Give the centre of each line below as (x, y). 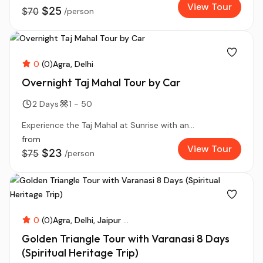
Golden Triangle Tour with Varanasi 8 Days (126, 239)
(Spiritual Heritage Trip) (80, 253)
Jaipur (109, 220)
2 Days (45, 104)
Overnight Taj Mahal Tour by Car (101, 82)
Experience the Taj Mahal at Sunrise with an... (108, 125)
